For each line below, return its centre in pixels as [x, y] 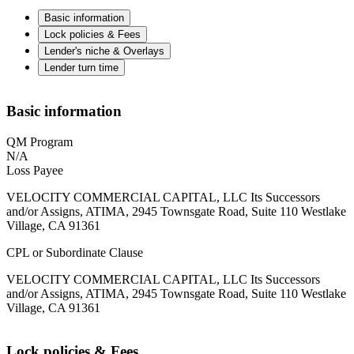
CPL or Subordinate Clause [75, 252]
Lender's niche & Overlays [104, 51]
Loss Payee [35, 170]
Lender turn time [81, 67]
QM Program [40, 141]
